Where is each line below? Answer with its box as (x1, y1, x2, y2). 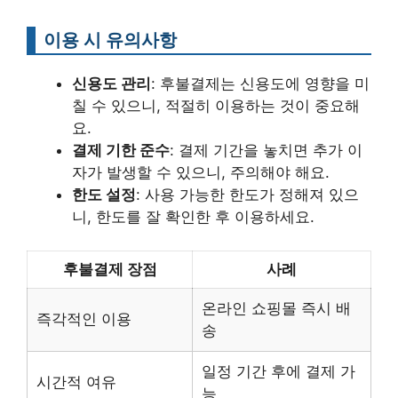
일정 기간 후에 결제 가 (202, 362, 355, 380)
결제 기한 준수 (72, 140, 170, 159)
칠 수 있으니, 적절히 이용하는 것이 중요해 (72, 96, 360, 115)
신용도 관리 (72, 74, 151, 92)
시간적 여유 (36, 373, 116, 391)
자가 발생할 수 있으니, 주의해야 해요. (72, 163, 330, 181)
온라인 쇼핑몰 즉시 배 (202, 299, 351, 317)
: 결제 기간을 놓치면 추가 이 (170, 140, 362, 159)
